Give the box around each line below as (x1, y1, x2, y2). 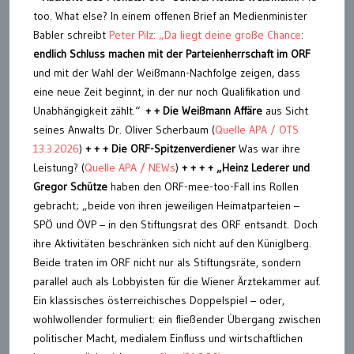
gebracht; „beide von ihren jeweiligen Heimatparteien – (33, 198, 299, 213)
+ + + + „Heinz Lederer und (182, 160, 310, 175)
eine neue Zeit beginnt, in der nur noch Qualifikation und (33, 84, 300, 99)
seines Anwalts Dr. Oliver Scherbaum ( (33, 122, 215, 137)
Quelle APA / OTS (215, 122, 299, 137)
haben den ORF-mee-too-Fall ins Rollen (107, 179, 299, 194)
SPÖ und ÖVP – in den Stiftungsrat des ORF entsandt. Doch (33, 217, 318, 232)
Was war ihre (235, 141, 300, 156)
